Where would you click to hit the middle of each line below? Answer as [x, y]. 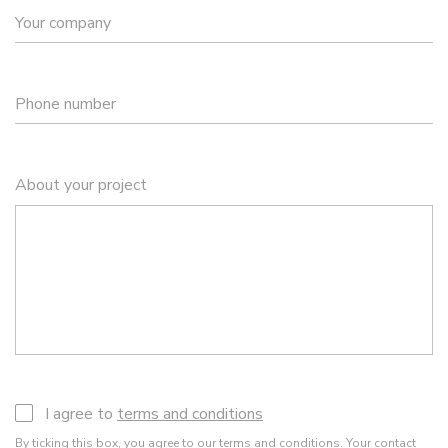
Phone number [65, 104]
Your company [63, 23]
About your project [81, 185]
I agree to [81, 414]
